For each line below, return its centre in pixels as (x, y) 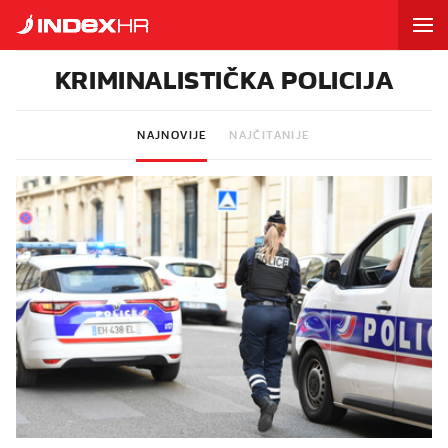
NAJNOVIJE (172, 135)
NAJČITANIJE (270, 135)
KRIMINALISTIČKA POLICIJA (224, 80)
